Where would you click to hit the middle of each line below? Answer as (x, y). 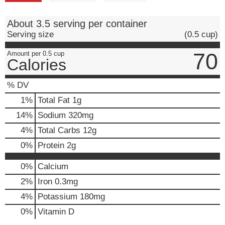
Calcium (53, 166)
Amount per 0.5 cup (36, 53)
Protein (51, 145)
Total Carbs (59, 130)
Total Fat (54, 100)
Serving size (30, 34)
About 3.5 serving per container (77, 23)
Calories (37, 65)
